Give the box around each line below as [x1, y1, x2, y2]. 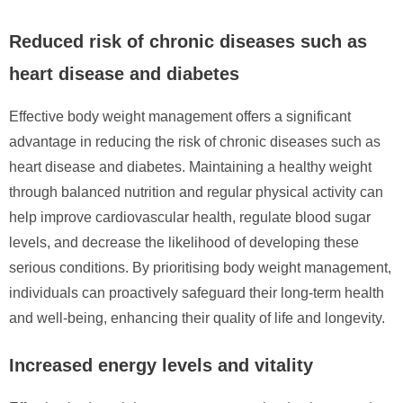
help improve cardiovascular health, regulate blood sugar [9, 209, 371, 225]
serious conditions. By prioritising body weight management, [9, 259, 391, 275]
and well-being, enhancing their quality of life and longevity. [9, 309, 385, 326]
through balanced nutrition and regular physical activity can [9, 184, 383, 200]
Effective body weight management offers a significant [9, 108, 351, 124]
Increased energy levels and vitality [9, 354, 313, 375]
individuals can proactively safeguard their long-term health [9, 284, 384, 300]
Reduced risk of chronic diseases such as [9, 31, 367, 51]
